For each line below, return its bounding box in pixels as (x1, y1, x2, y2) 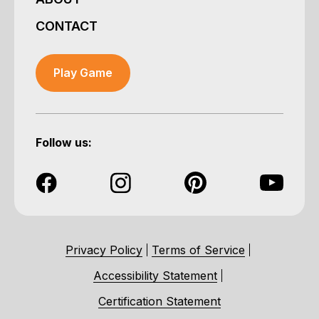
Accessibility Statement (93, 268, 217, 283)
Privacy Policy (65, 243, 142, 258)
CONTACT (36, 19, 98, 34)
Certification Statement (98, 294, 221, 309)
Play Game (53, 66, 113, 80)
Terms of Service (151, 243, 245, 258)
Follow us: (36, 135, 92, 150)
